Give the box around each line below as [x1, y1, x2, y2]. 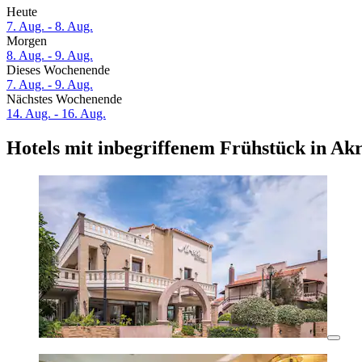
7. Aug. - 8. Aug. [6, 19, 93, 34]
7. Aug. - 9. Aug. [6, 78, 93, 92]
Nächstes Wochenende [6, 92, 122, 107]
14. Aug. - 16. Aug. [6, 107, 106, 121]
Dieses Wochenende [6, 63, 110, 78]
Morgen [6, 34, 47, 48]
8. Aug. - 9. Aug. [6, 48, 93, 63]
